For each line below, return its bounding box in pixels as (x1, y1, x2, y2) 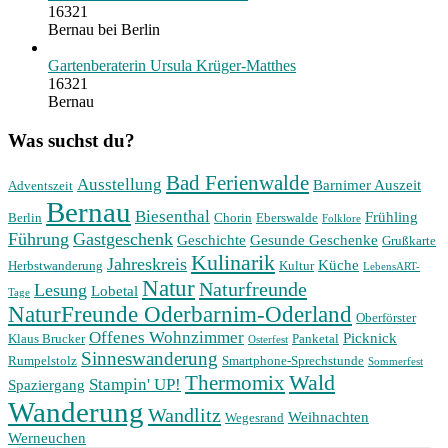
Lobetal (91, 282, 138, 299)
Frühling (365, 208, 418, 225)
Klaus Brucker (8, 330, 85, 346)
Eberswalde (256, 209, 318, 225)
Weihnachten (288, 408, 369, 425)
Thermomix (185, 370, 285, 395)
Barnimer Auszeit (313, 176, 421, 193)
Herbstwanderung (8, 257, 103, 273)
